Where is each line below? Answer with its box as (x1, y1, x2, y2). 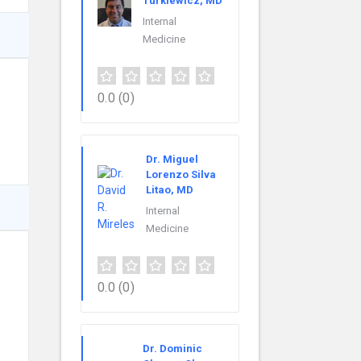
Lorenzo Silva (146, 168, 216, 181)
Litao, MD (146, 184, 193, 197)
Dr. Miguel (146, 153, 198, 166)
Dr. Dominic (143, 342, 202, 355)
